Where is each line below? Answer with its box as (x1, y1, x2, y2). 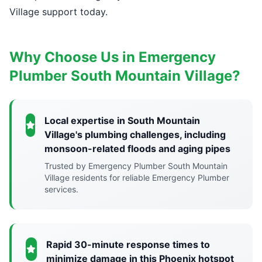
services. (44, 184, 78, 194)
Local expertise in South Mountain (44, 115, 200, 126)
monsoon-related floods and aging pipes (44, 143, 230, 154)
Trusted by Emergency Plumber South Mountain (44, 161, 227, 171)
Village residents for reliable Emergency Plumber (44, 173, 229, 182)
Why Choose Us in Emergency (9, 49, 216, 65)
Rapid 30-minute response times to (46, 239, 210, 250)
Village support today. (9, 6, 108, 18)
